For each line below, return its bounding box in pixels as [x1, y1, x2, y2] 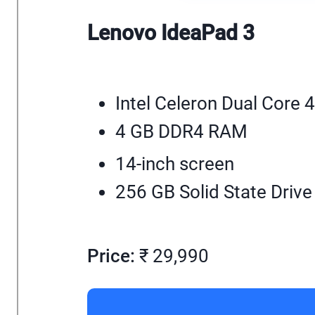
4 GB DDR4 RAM [115, 120, 247, 142]
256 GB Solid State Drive [115, 181, 312, 202]
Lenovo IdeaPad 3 [87, 20, 255, 46]
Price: [87, 245, 135, 266]
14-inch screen [115, 153, 234, 174]
